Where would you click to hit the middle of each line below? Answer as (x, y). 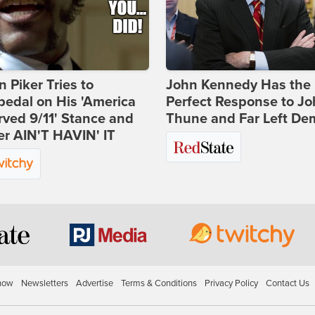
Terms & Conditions (159, 284)
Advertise (94, 284)
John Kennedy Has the (238, 85)
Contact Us (287, 284)
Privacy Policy (231, 284)
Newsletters (44, 284)
